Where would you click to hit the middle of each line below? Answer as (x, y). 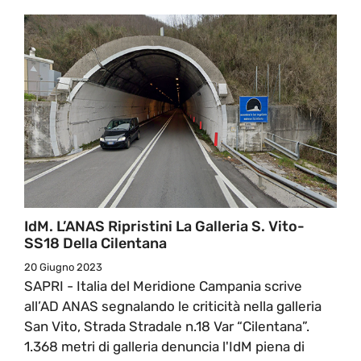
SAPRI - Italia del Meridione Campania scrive (163, 286)
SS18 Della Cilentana (95, 243)
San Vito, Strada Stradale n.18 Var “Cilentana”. (168, 326)
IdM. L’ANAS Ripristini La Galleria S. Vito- (164, 226)
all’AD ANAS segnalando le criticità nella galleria (173, 306)
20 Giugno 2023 (63, 267)
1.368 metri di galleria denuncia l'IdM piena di (164, 346)
